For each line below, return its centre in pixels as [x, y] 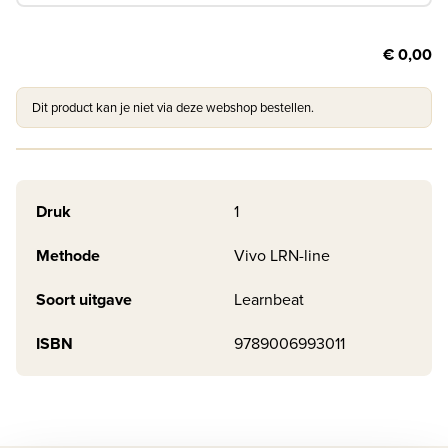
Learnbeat [269, 300]
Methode [68, 256]
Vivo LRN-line [282, 256]
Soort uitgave [84, 300]
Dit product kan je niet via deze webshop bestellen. [173, 108]
